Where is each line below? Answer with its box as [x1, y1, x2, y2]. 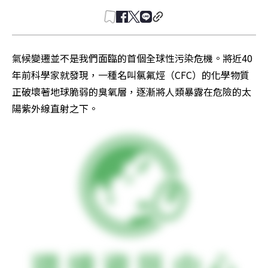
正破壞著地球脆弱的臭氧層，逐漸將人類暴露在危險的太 [12, 84, 251, 99]
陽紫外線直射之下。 [12, 101, 98, 115]
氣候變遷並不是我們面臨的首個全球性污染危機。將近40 [12, 51, 252, 65]
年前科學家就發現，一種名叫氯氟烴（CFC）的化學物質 [12, 68, 249, 82]
